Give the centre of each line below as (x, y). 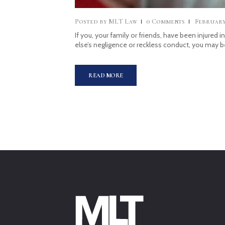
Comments (168, 21)
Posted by (91, 21)
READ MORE (106, 75)
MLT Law (123, 21)
